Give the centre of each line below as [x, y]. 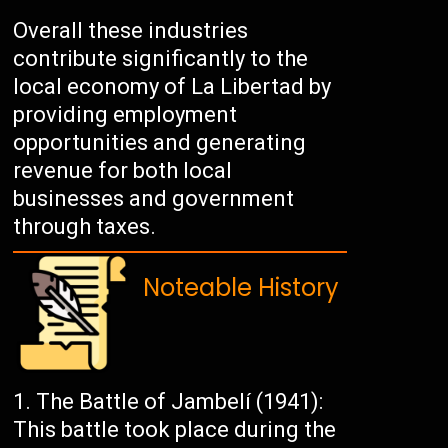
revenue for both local [123, 171]
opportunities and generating [160, 143]
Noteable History [241, 288]
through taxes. [85, 227]
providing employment [125, 115]
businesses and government [154, 199]
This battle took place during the [175, 430]
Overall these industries [131, 31]
